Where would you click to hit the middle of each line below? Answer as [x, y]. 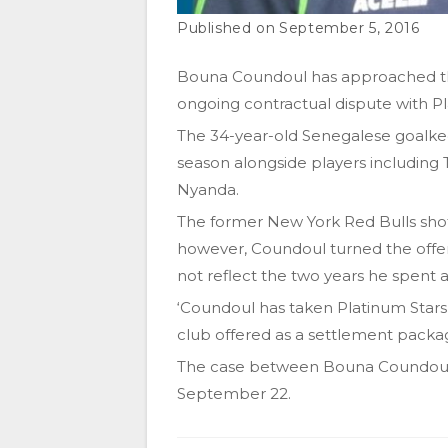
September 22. [234, 393]
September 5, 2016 [349, 27]
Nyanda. [208, 189]
